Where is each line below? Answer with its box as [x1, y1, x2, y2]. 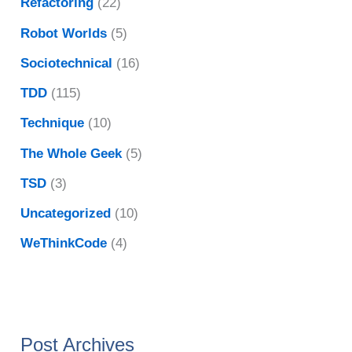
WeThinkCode [20, 236, 108, 251]
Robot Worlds [20, 25, 108, 41]
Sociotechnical [20, 55, 113, 71]
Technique [20, 115, 85, 131]
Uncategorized [20, 206, 112, 222]
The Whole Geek [20, 145, 123, 161]
